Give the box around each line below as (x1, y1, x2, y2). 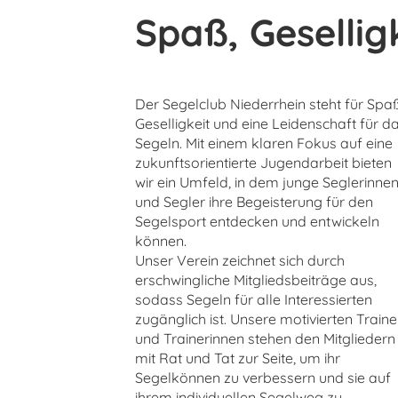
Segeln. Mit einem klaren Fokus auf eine (135, 134, 393, 153)
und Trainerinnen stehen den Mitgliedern (135, 330, 395, 348)
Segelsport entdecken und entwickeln (135, 212, 379, 231)
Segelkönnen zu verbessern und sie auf (135, 369, 391, 387)
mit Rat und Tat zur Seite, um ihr (135, 349, 340, 368)
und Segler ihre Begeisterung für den (135, 193, 373, 211)
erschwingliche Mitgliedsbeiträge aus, (135, 271, 377, 290)
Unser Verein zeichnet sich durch (135, 251, 345, 270)
